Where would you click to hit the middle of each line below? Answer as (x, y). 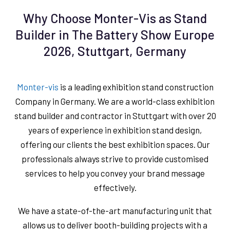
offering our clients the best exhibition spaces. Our (115, 144)
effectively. (115, 187)
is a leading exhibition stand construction (136, 87)
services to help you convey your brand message (115, 173)
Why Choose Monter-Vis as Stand (115, 18)
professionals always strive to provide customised (115, 158)
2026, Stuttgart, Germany (115, 51)
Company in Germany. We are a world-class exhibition (115, 101)
